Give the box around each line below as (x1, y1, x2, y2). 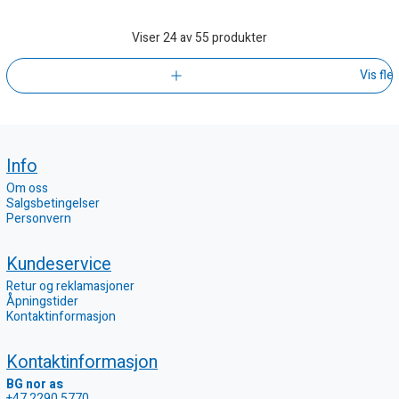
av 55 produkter (177, 28, 267, 47)
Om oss (6, 178, 48, 198)
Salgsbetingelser (6, 193, 100, 213)
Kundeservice (6, 250, 111, 277)
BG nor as (6, 374, 63, 394)
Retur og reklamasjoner (6, 276, 134, 296)
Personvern (6, 208, 71, 228)
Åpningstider (6, 291, 78, 311)
